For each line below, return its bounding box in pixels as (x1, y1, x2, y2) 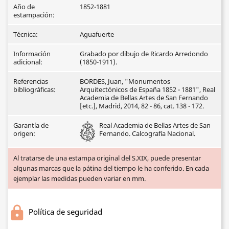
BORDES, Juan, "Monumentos (80, 76, 170, 86)
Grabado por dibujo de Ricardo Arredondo (80, 49, 208, 58)
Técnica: (13, 29, 38, 39)
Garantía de (13, 120, 49, 130)
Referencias (13, 76, 48, 86)
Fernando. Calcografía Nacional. (99, 128, 195, 138)
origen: (13, 128, 35, 138)
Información (13, 49, 51, 58)
